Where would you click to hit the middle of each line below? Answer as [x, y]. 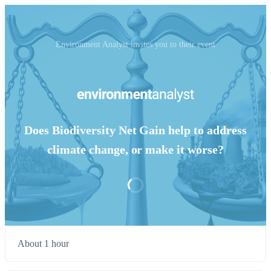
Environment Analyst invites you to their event [135, 44]
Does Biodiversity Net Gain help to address [135, 130]
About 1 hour [43, 244]
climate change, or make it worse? [135, 150]
